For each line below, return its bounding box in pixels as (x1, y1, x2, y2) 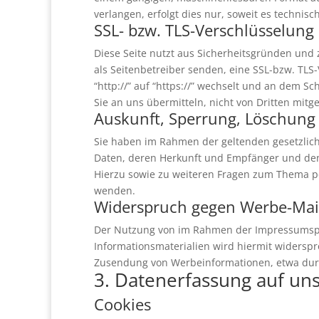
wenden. (94, 184, 135, 197)
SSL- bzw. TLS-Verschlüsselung (94, 19, 314, 41)
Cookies (94, 293, 151, 315)
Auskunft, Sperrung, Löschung (94, 108, 315, 129)
